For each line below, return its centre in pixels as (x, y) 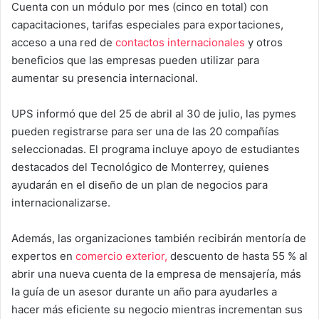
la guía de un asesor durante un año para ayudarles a (144, 291)
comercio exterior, (121, 256)
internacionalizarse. (61, 202)
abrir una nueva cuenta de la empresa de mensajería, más (156, 273)
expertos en (43, 256)
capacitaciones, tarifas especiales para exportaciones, (147, 24)
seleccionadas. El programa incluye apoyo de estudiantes (156, 149)
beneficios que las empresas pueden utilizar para (135, 60)
